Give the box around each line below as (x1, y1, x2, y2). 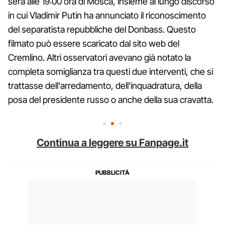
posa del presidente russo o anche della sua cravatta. (8, 94, 213, 105)
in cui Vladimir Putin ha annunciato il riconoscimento (8, 10, 206, 21)
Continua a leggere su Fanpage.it (37, 136, 188, 149)
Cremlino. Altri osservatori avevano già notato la (8, 52, 191, 63)
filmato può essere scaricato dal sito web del (8, 38, 179, 49)
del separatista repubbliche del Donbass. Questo (8, 24, 196, 35)
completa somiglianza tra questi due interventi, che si (8, 66, 213, 77)
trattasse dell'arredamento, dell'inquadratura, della (8, 80, 202, 91)
